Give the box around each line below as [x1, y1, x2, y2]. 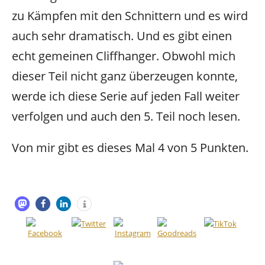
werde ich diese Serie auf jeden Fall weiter [12, 88, 240, 105]
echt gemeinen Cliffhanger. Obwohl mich [12, 48, 235, 64]
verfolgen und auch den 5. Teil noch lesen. [12, 108, 240, 125]
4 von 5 [155, 140, 197, 156]
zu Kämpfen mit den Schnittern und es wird [12, 8, 248, 24]
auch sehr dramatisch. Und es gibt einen [12, 28, 232, 44]
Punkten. [197, 140, 248, 156]
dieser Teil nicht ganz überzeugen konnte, [12, 68, 238, 85]
